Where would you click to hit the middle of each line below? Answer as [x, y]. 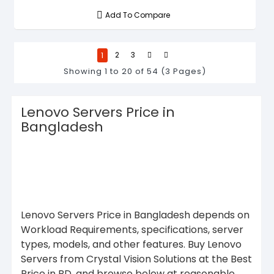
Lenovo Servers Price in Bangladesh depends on [135, 215]
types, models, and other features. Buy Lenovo [131, 244]
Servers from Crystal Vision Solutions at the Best [136, 259]
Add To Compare [138, 15]
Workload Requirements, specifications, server [132, 229]
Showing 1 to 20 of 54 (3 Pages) [135, 71]
